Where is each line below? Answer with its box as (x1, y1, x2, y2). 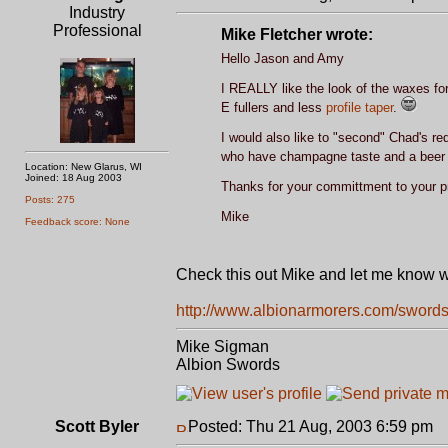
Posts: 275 (25, 194, 75, 205)
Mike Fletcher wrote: (220, 26, 373, 43)
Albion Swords (176, 356, 280, 373)
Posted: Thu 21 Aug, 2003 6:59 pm (188, 418, 433, 435)
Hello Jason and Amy (220, 51, 344, 66)
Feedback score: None (25, 216, 130, 227)
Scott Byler (55, 418, 139, 435)
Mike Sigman (176, 338, 269, 355)
